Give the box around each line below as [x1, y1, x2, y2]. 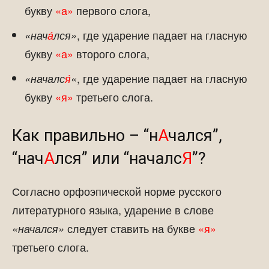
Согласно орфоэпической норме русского [12, 183, 222, 199]
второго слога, [73, 46, 150, 61]
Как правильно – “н [12, 126, 158, 145]
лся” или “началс [55, 149, 182, 168]
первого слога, [73, 2, 151, 18]
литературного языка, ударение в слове [12, 202, 214, 217]
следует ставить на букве [64, 220, 198, 236]
